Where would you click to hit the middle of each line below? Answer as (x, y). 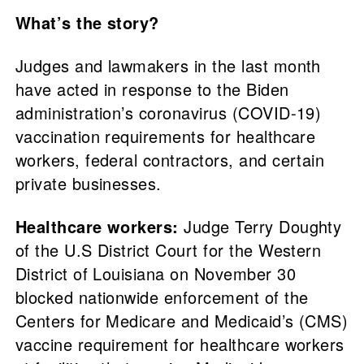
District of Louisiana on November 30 (155, 274)
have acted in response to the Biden (152, 89)
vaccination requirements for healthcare (165, 136)
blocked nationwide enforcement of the (162, 297)
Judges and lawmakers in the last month (168, 66)
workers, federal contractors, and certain (170, 160)
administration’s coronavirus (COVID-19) (168, 113)
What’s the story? (87, 23)
